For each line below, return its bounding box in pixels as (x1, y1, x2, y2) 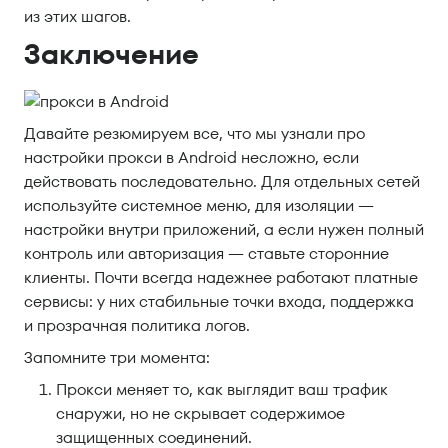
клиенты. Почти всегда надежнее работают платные (24, 266, 418, 290)
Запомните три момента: (24, 346, 210, 370)
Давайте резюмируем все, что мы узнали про (24, 122, 365, 146)
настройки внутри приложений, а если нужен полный (24, 218, 424, 242)
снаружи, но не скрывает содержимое (56, 402, 345, 426)
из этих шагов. (24, 5, 131, 29)
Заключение (24, 35, 199, 75)
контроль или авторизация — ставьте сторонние (24, 242, 389, 266)
